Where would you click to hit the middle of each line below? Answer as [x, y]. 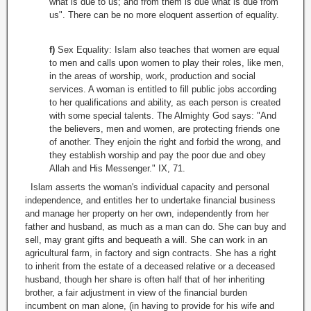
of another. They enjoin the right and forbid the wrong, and [165, 142]
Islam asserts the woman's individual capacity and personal [147, 187]
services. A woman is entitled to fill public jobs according [163, 90]
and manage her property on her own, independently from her [147, 214]
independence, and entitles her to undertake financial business [150, 201]
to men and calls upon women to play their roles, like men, [167, 63]
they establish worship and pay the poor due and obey [158, 155]
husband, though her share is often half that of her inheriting [145, 280]
